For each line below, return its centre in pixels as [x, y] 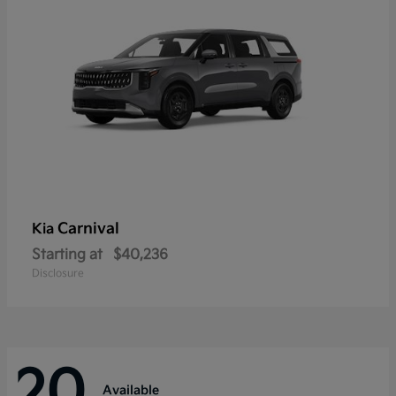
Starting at [67, 255]
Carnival [88, 229]
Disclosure [58, 274]
